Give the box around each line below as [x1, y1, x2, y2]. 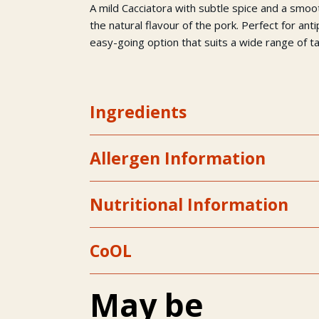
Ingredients [90, 100, 187, 124]
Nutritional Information [90, 193, 289, 216]
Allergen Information [90, 147, 266, 170]
